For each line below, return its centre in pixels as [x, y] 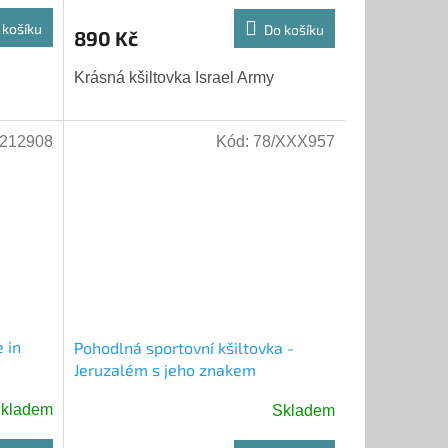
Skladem [303, 410]
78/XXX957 [293, 142]
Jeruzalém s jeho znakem [164, 369]
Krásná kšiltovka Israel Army [173, 77]
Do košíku [293, 29]
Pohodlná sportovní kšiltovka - [183, 347]
